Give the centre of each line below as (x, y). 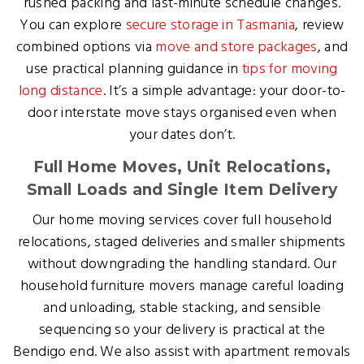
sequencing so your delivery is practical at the (182, 330)
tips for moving (290, 69)
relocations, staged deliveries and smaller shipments (182, 242)
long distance (61, 91)
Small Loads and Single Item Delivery (182, 189)
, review (319, 25)
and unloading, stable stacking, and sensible (182, 308)
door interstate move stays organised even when (182, 113)
